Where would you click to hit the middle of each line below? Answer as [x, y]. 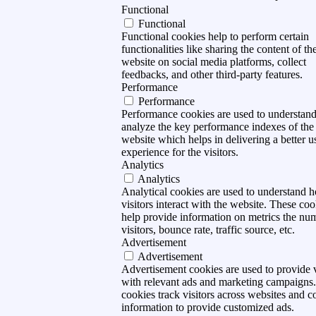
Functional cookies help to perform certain [215, 37]
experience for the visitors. [180, 152]
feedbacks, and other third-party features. [212, 75]
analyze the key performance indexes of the [217, 127]
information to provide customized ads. [207, 308]
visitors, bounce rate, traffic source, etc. [208, 230]
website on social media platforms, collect [213, 62]
